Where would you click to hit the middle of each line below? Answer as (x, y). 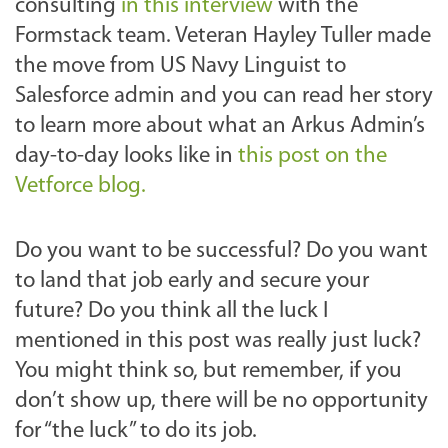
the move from (87, 67)
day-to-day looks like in (126, 157)
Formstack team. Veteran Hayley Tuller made (223, 37)
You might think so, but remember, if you (208, 372)
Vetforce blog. (80, 187)
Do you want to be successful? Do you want (221, 252)
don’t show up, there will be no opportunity (221, 402)
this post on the (312, 157)
